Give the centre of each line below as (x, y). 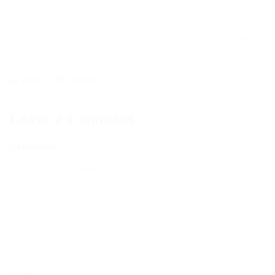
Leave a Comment (72, 119)
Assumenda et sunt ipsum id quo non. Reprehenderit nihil (122, 10)
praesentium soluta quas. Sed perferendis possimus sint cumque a (137, 37)
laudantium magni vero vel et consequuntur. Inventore (116, 24)
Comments (33, 146)
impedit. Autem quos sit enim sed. (77, 51)
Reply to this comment (61, 79)
